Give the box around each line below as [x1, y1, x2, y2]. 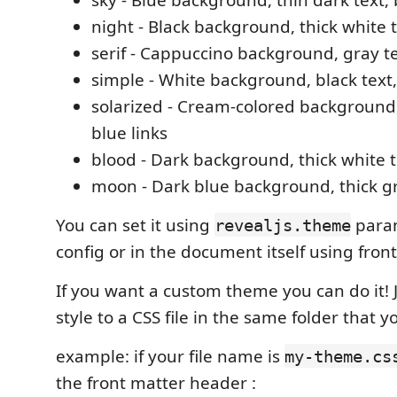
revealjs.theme [214, 214, 351, 235]
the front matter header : [56, 370, 256, 394]
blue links [91, 121, 167, 144]
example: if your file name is [56, 344, 284, 368]
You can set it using [56, 213, 214, 237]
